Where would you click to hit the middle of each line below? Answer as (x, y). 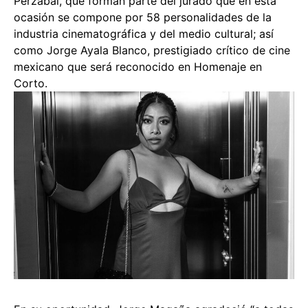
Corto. (31, 84)
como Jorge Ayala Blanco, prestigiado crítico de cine (152, 51)
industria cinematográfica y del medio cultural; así (144, 34)
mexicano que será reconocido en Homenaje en (138, 67)
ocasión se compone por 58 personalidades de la (143, 18)
